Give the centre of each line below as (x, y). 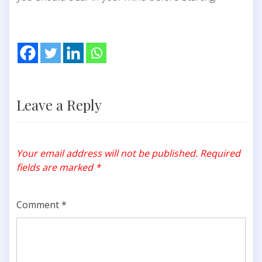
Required (220, 153)
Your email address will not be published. (107, 153)
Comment (39, 204)
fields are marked (56, 167)
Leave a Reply (59, 104)
